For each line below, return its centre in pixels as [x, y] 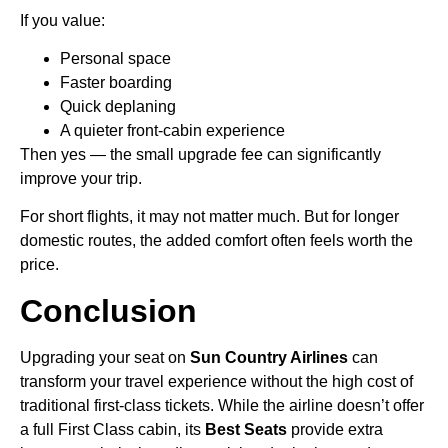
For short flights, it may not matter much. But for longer [209, 217]
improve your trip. [81, 179]
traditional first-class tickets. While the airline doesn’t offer [222, 405]
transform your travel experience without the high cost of [216, 381]
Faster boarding [116, 83]
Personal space [115, 59]
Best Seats [246, 429]
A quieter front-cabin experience [172, 131]
